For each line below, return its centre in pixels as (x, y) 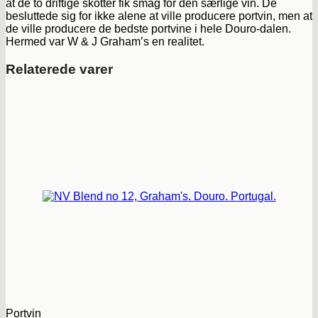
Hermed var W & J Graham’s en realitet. (105, 42)
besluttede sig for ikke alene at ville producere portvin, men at (159, 16)
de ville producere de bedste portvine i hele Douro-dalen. (148, 29)
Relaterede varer (59, 69)
